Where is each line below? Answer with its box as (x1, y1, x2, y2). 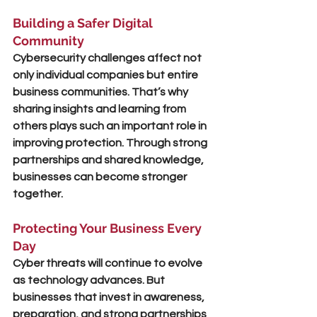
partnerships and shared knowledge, (13, 154, 206, 166)
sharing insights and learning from (13, 103, 188, 115)
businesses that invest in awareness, (13, 292, 207, 303)
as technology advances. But (13, 275, 167, 286)
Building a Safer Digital (13, 16, 156, 30)
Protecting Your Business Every (13, 221, 204, 236)
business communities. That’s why (13, 86, 190, 98)
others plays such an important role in (13, 120, 209, 132)
